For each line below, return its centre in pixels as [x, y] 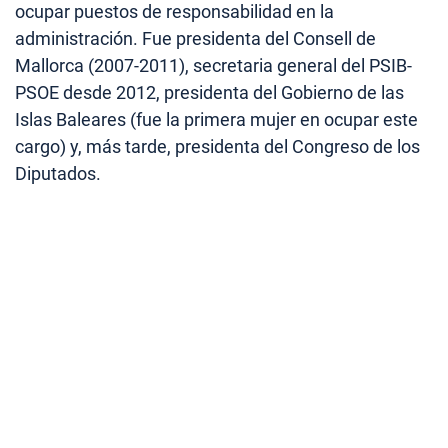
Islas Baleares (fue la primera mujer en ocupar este [216, 119]
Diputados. [58, 173]
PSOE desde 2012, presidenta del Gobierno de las [209, 92]
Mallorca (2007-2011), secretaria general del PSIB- [213, 65]
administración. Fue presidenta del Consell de [195, 38]
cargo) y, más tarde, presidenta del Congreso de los [217, 146]
